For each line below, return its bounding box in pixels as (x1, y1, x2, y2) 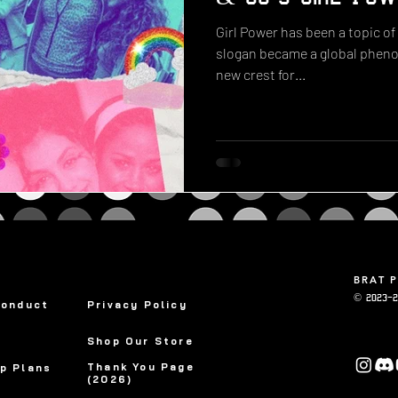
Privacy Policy (87, 298, 187, 311)
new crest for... (216, 66, 306, 83)
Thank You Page (87, 360, 195, 373)
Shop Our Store (87, 334, 194, 347)
